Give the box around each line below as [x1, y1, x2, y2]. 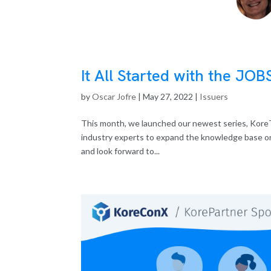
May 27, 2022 [143, 91, 194, 102]
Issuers [200, 91, 229, 102]
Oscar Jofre [92, 91, 137, 102]
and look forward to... [81, 145, 160, 156]
